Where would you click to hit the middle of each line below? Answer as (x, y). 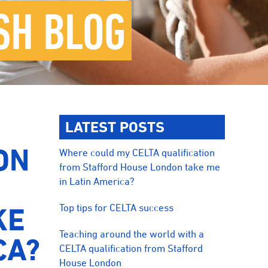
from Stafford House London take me (140, 167)
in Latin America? (97, 181)
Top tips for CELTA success (117, 208)
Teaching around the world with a (132, 234)
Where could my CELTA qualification (137, 153)
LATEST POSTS (115, 127)
